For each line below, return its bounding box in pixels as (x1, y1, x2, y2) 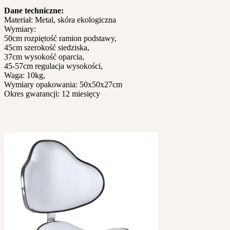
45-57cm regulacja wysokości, (4, 61, 103, 70)
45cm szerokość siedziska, (4, 43, 89, 52)
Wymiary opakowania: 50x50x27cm (4, 80, 122, 89)
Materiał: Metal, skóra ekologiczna (4, 15, 116, 24)
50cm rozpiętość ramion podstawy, (4, 33, 117, 43)
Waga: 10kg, (4, 70, 45, 80)
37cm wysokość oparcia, (4, 52, 84, 61)
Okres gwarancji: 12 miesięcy (4, 89, 100, 98)
